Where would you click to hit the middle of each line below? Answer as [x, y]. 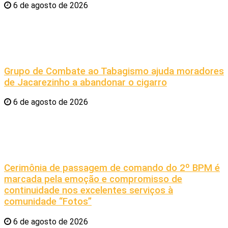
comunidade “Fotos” [48, 202]
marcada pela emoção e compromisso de [93, 179]
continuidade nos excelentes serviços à [89, 191]
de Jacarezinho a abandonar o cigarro [85, 82]
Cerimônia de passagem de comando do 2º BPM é [112, 168]
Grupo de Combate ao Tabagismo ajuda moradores [114, 71]
